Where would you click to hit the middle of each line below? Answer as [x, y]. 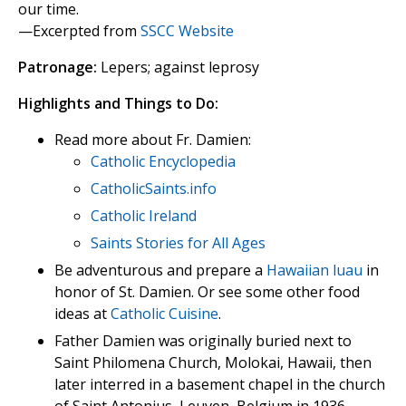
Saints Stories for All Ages [178, 243]
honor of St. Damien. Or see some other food [207, 292]
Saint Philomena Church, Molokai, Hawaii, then [213, 363]
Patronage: [58, 68]
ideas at [82, 314]
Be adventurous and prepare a [160, 271]
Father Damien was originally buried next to [203, 341]
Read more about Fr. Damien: [153, 140]
